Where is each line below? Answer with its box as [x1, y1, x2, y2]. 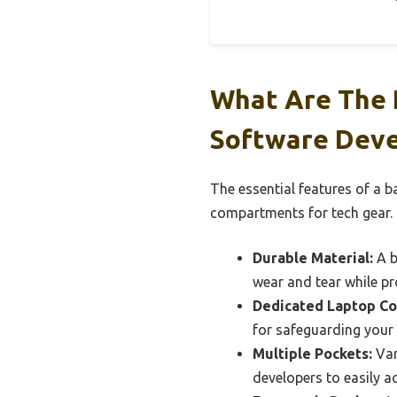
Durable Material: [253, 250, 373, 267]
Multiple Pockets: [253, 346, 372, 362]
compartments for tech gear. [210, 205, 393, 222]
